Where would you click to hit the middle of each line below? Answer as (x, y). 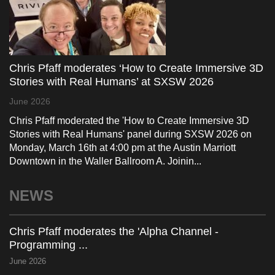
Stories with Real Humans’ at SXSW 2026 (111, 82)
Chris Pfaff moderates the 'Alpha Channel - (114, 231)
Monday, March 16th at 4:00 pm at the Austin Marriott (122, 148)
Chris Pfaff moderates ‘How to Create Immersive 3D (136, 68)
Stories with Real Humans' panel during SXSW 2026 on (130, 134)
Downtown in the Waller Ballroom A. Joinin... (105, 161)
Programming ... (48, 245)
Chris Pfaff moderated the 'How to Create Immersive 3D (129, 121)
